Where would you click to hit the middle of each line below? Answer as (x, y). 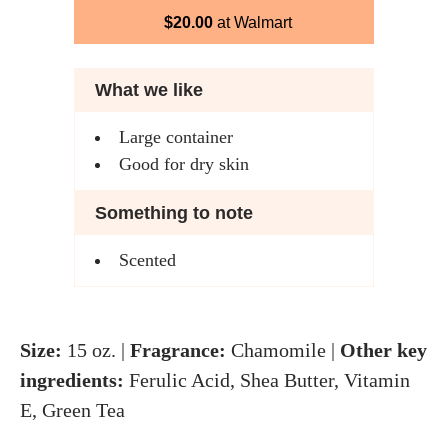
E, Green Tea (72, 410)
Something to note (174, 213)
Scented (147, 260)
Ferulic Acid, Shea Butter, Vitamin (269, 380)
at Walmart (252, 22)
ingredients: (74, 380)
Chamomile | (283, 350)
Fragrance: (178, 350)
